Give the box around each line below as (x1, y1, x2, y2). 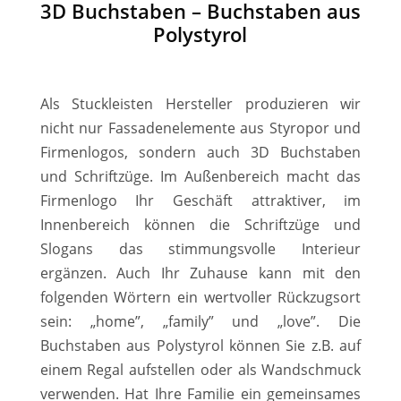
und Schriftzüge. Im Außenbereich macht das (39, 166, 362, 186)
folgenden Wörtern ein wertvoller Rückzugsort (39, 286, 362, 307)
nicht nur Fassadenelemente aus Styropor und (39, 117, 362, 138)
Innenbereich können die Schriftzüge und (39, 214, 362, 235)
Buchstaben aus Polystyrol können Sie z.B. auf (39, 335, 362, 355)
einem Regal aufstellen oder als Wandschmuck (39, 359, 362, 380)
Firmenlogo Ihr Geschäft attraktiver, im (39, 190, 362, 210)
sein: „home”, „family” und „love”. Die (39, 311, 362, 331)
